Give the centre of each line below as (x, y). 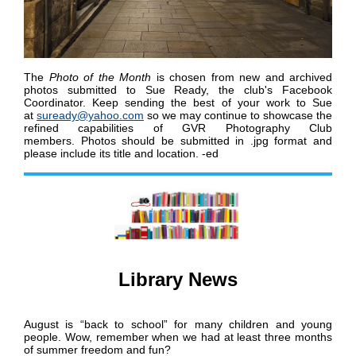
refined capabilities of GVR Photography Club (178, 128)
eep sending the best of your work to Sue (216, 103)
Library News (178, 280)
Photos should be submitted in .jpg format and (206, 141)
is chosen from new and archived (242, 77)
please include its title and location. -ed (121, 154)
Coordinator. (58, 103)
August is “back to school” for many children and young (178, 325)
